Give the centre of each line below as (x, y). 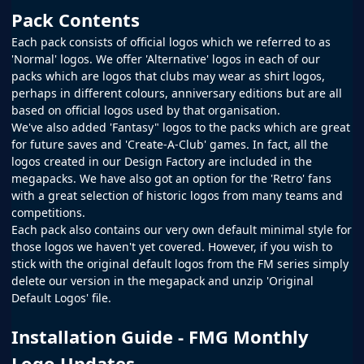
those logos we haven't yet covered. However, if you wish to (172, 246)
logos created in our (66, 161)
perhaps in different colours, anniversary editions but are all (177, 93)
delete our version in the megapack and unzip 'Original (162, 280)
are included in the (260, 161)
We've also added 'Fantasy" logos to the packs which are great (181, 127)
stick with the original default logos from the (133, 263)
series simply (313, 263)
